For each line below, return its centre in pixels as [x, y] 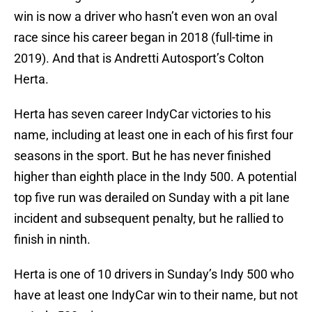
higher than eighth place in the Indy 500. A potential [155, 177]
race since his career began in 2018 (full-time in [143, 38]
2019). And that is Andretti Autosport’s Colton [139, 58]
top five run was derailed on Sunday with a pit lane [152, 198]
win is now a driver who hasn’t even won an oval [146, 17]
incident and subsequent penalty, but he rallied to [149, 219]
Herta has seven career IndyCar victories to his [142, 114]
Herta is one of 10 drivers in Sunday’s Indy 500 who [154, 274]
